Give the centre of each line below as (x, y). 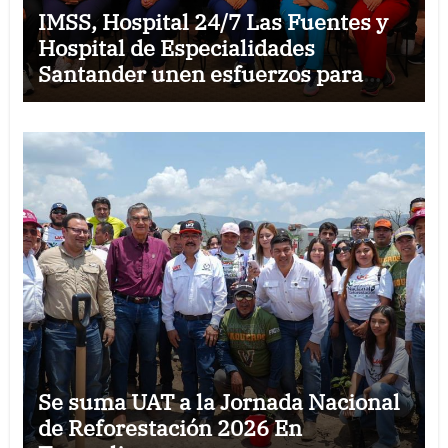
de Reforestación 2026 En (169, 427)
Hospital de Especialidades (176, 47)
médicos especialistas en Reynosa (212, 125)
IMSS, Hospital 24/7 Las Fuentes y (212, 21)
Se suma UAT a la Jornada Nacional (218, 401)
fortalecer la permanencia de (187, 99)
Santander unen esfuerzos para (200, 73)
